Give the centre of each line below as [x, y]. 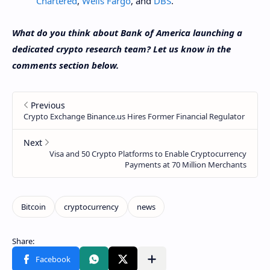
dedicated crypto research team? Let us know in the [121, 49]
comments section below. [65, 65]
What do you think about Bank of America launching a [127, 32]
